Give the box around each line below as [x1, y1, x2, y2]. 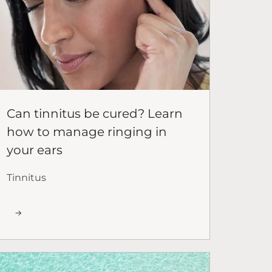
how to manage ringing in [7, 124, 167, 139]
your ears [7, 142, 63, 157]
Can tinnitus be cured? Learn [7, 106, 183, 121]
